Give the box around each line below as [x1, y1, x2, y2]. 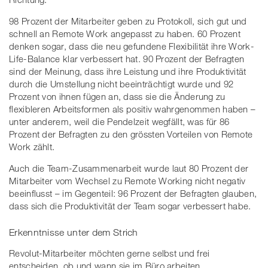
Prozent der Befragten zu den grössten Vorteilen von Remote [9, 129, 253, 139]
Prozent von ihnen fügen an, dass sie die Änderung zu [9, 91, 226, 102]
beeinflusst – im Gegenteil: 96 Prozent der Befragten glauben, [9, 188, 257, 199]
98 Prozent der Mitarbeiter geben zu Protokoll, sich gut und [9, 16, 247, 26]
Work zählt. [9, 141, 55, 152]
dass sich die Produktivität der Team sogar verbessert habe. [9, 200, 251, 211]
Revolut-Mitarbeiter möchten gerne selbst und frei [9, 247, 210, 258]
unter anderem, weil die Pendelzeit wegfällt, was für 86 [9, 116, 230, 127]
